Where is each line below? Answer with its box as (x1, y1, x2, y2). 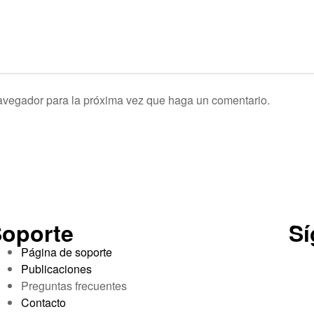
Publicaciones (20, 261, 92, 278)
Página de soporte (20, 244, 112, 261)
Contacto (20, 294, 66, 311)
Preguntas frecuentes (20, 278, 127, 294)
